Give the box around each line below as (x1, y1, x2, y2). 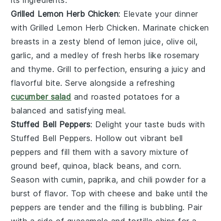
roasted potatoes (91, 91, 159, 102)
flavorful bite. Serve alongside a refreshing (11, 77, 175, 88)
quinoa (62, 160, 88, 171)
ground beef (11, 160, 58, 171)
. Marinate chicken (137, 22, 209, 33)
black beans (92, 160, 140, 171)
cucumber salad (11, 91, 72, 102)
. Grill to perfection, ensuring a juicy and (52, 64, 206, 74)
